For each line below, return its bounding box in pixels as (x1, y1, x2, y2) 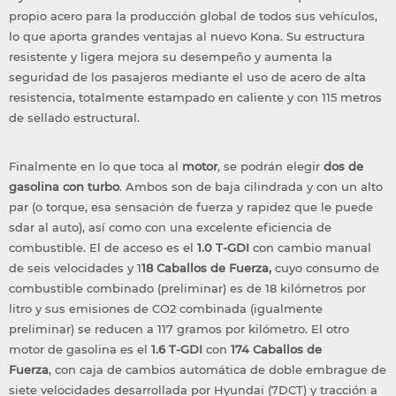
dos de (324, 159, 363, 174)
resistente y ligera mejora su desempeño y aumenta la (9, 49, 332, 65)
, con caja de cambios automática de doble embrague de (49, 362, 386, 377)
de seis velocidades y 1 (9, 261, 141, 276)
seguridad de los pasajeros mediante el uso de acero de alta (9, 70, 366, 85)
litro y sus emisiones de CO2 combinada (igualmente (9, 301, 323, 316)
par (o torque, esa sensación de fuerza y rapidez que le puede (9, 200, 373, 215)
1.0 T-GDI (197, 240, 249, 255)
